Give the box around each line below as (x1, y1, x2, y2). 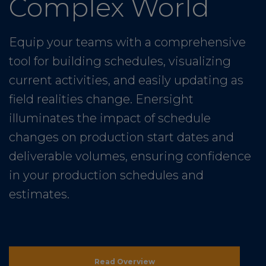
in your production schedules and (9, 168, 204, 183)
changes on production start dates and (9, 130, 234, 145)
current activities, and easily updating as (9, 73, 243, 88)
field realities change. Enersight (9, 92, 194, 107)
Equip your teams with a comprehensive (9, 35, 246, 50)
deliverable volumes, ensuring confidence (9, 149, 251, 164)
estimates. (9, 187, 69, 202)
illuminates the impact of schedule (9, 111, 211, 126)
